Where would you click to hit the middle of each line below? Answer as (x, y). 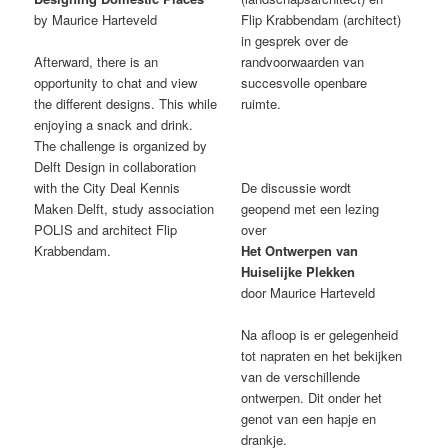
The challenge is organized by (121, 145)
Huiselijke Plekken (298, 271)
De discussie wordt (296, 187)
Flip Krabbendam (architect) (321, 19)
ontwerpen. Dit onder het (312, 397)
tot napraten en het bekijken (322, 355)
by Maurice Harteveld (96, 19)
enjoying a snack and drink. (114, 124)
